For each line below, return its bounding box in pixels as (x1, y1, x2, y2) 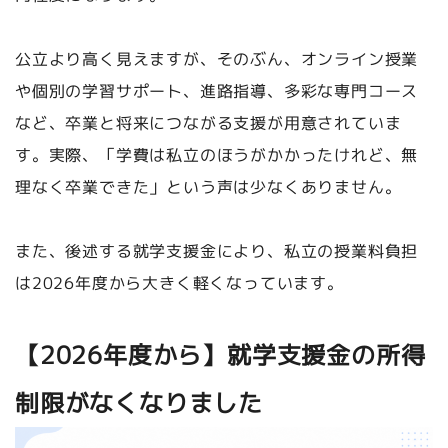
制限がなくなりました (14, 386, 263, 421)
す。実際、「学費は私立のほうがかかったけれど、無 (14, 144, 419, 167)
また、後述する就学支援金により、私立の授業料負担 (15, 240, 419, 263)
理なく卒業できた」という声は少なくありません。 (14, 176, 402, 199)
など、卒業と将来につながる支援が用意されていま (14, 112, 402, 135)
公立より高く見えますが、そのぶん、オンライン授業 (15, 48, 419, 71)
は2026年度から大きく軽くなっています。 (14, 272, 344, 295)
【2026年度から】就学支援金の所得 (15, 338, 426, 373)
